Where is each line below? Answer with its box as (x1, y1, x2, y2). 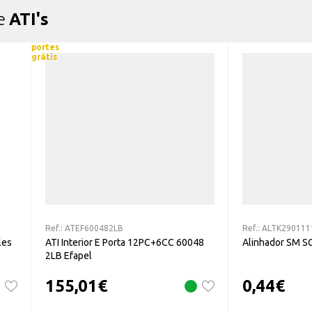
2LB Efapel (45, 249, 92, 261)
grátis (31, 52, 57, 61)
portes (31, 42, 59, 52)
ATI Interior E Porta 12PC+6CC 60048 (45, 236, 204, 248)
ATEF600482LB (65, 223, 123, 233)
